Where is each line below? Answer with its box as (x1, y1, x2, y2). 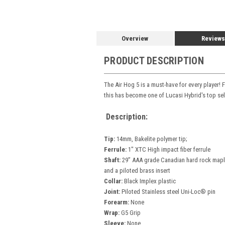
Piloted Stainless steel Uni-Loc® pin (122, 187, 217, 195)
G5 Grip (121, 208, 141, 216)
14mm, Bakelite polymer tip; (117, 135, 187, 143)
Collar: (104, 177, 124, 185)
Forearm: (104, 198, 131, 206)
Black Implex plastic (124, 177, 176, 185)
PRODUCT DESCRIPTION (104, 55, 204, 67)
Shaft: (104, 156, 122, 164)
